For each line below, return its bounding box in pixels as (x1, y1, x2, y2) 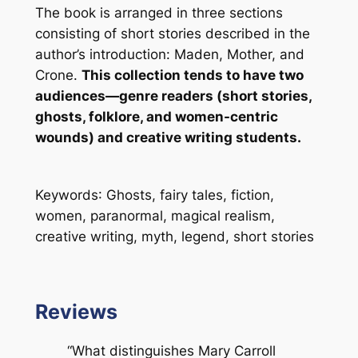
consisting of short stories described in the (34, 26, 310, 42)
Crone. (34, 67, 82, 84)
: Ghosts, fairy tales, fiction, (97, 187, 274, 204)
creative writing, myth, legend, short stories (34, 229, 314, 245)
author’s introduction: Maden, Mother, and (34, 46, 304, 63)
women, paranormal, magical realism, (34, 208, 275, 225)
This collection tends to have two (81, 67, 304, 84)
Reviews (34, 299, 117, 324)
